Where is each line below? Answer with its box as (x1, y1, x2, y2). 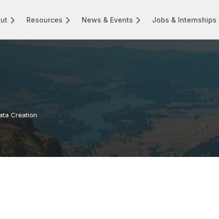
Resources (26, 15, 63, 24)
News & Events (82, 15, 133, 24)
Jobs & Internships (152, 15, 217, 24)
